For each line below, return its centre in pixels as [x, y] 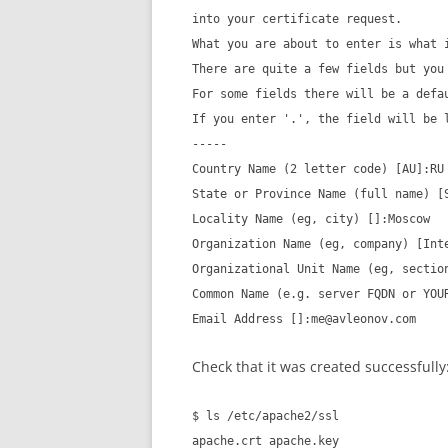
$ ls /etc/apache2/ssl [265, 415]
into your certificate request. [297, 18]
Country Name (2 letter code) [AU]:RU [318, 168]
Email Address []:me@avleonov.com [304, 318]
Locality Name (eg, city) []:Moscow [311, 218]
